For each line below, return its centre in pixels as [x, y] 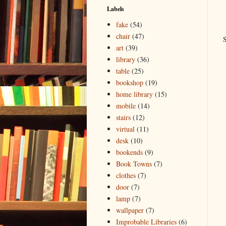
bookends [129, 152]
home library [134, 94]
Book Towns [134, 164]
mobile [126, 106]
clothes [126, 176]
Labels [116, 9]
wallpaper [130, 210]
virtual [125, 129]
